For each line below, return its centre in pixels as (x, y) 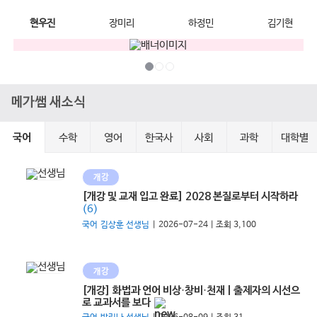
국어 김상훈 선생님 (116, 225)
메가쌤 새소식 (48, 102)
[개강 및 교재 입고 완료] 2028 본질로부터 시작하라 (190, 197)
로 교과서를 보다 (117, 302)
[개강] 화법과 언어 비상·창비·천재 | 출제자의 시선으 (191, 290)
